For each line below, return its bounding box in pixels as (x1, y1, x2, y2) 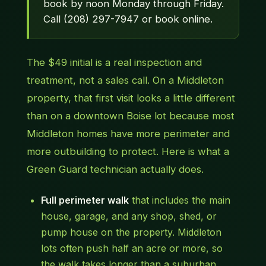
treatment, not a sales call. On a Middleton (26, 74, 224, 87)
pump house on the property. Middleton (40, 226, 221, 239)
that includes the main (128, 194, 230, 207)
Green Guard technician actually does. (26, 163, 204, 176)
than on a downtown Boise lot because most (26, 110, 235, 122)
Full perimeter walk (40, 194, 129, 207)
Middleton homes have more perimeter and (26, 128, 230, 140)
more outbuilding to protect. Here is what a (26, 145, 229, 158)
